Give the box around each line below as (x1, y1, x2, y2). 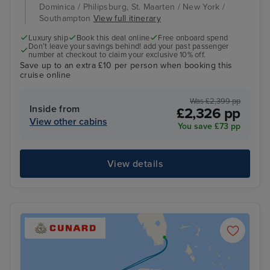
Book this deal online (76, 33, 150, 43)
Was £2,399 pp (190, 96, 240, 107)
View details (107, 157, 163, 170)
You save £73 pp (178, 121, 240, 132)
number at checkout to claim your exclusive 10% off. (28, 49, 206, 60)
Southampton (39, 13, 93, 24)
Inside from (30, 103, 80, 116)
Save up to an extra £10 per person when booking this (20, 60, 233, 71)
